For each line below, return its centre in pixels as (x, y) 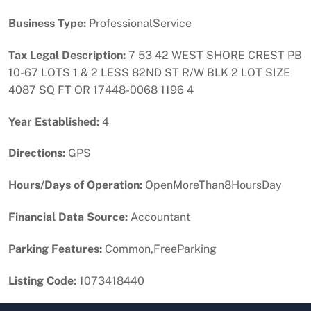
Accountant (159, 217)
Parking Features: (55, 249)
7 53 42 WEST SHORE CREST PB (214, 55)
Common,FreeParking (159, 249)
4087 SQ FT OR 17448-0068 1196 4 (101, 90)
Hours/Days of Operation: (75, 185)
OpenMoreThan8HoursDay (212, 185)
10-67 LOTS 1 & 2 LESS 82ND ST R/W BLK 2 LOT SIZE (149, 72)
